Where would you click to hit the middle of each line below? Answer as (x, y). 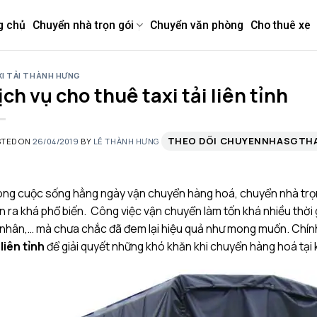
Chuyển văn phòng (196, 25)
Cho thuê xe (280, 25)
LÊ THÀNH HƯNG (126, 142)
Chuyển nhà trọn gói (83, 25)
